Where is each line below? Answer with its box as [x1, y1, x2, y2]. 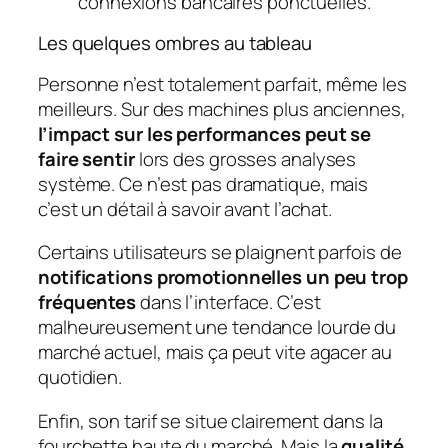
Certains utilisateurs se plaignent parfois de [38, 239, 402, 266]
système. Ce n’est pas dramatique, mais [38, 170, 369, 197]
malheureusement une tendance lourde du [38, 314, 397, 341]
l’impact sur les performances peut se [38, 120, 372, 147]
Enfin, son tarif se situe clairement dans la [38, 407, 383, 434]
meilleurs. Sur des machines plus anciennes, [38, 95, 406, 122]
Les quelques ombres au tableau [38, 30, 312, 57]
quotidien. [38, 364, 123, 391]
